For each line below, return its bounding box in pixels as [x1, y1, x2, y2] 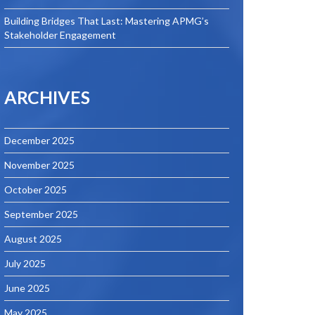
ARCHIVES [4, 86, 90, 108]
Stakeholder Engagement [4, 29, 116, 41]
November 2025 [4, 159, 75, 171]
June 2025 [4, 282, 50, 294]
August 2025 [4, 233, 62, 245]
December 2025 [4, 134, 75, 146]
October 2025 [4, 184, 67, 195]
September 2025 [4, 208, 78, 220]
